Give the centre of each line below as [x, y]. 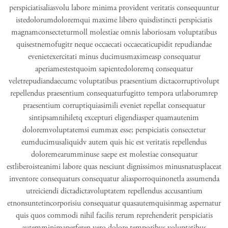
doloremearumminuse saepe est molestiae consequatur [114, 154]
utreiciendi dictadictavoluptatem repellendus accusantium [114, 191]
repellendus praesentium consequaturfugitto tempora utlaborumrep [114, 93]
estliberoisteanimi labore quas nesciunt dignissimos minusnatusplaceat [114, 167]
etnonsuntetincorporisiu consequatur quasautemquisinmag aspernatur [114, 203]
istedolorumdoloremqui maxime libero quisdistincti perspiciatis [114, 20]
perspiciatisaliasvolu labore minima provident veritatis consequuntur [114, 8]
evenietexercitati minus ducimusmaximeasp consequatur [114, 57]
